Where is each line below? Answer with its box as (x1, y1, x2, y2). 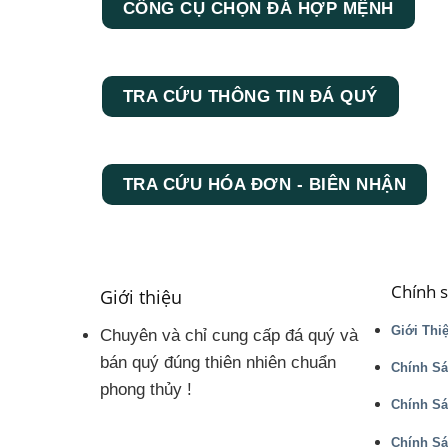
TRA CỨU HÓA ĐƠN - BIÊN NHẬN (122, 174, 407, 194)
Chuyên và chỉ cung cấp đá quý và (100, 325, 359, 345)
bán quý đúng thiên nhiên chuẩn (100, 352, 337, 372)
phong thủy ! (100, 379, 193, 399)
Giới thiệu (100, 283, 183, 309)
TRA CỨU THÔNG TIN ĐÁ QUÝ (122, 86, 378, 106)
